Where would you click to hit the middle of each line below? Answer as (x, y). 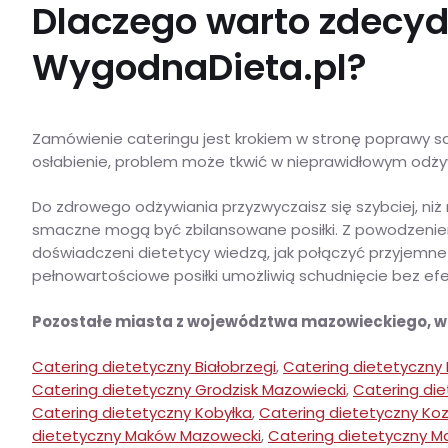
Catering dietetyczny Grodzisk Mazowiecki (189, 390)
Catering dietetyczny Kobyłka (142, 413)
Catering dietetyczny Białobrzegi (154, 367)
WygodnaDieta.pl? (199, 67)
